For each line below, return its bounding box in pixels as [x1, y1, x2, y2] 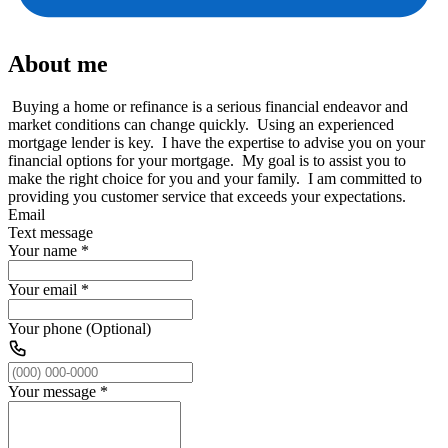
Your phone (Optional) [8, 319, 151, 337]
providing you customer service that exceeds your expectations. [8, 187, 406, 205]
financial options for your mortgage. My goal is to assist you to [8, 151, 406, 169]
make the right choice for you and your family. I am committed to [8, 169, 422, 187]
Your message [8, 382, 96, 400]
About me [8, 50, 108, 77]
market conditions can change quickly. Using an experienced [8, 115, 394, 133]
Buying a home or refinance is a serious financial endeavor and [8, 97, 408, 115]
